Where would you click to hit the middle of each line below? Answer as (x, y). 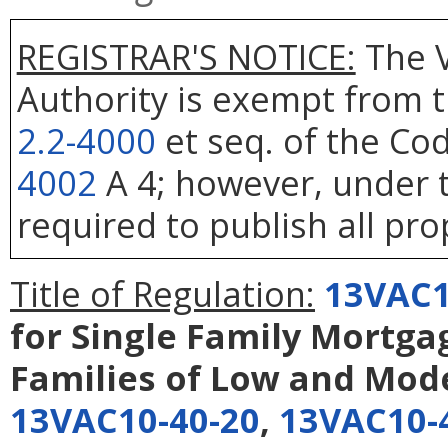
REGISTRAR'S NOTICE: (186, 56)
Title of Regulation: (162, 293)
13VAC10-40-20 (135, 419)
